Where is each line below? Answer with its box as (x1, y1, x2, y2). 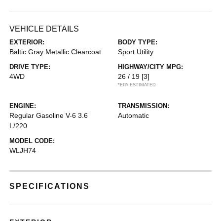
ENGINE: (9, 102, 37, 110)
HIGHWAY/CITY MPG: (118, 63, 183, 71)
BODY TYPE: (118, 38, 157, 46)
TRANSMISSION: (118, 102, 169, 110)
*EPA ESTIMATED (118, 82, 156, 87)
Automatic (118, 111, 149, 119)
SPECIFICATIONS (9, 182, 90, 190)
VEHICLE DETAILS (9, 25, 79, 33)
